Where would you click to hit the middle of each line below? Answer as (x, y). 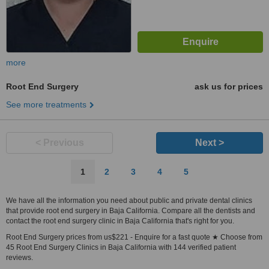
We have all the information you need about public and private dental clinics (129, 201)
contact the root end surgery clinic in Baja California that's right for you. (120, 221)
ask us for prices (229, 86)
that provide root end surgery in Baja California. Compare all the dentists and (131, 211)
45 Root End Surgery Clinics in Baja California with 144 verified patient (121, 247)
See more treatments (46, 104)
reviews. (20, 258)
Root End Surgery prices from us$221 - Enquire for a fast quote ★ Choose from (134, 237)
